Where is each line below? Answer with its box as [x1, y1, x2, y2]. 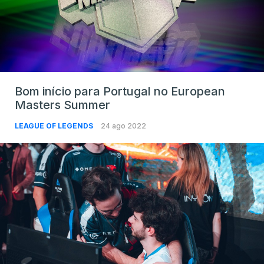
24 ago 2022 [101, 121, 146, 131]
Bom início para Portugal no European [15, 84, 225, 99]
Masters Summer [15, 98, 110, 113]
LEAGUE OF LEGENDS [15, 121, 95, 131]
